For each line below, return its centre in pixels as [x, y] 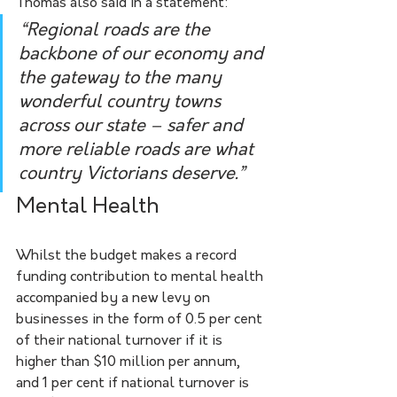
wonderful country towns [122, 102]
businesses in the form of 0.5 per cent [141, 319]
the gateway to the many [122, 78]
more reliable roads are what [138, 150]
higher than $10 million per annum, [130, 362]
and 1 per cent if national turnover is [134, 383]
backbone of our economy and [143, 54]
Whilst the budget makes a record [128, 256]
